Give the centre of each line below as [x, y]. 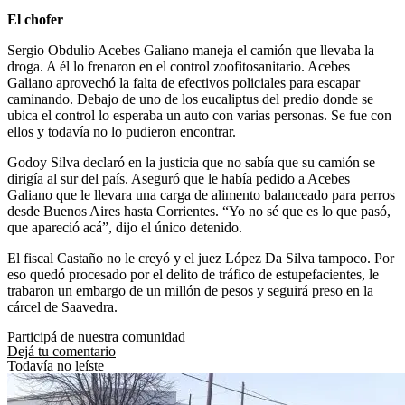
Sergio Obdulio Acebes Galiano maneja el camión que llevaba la [191, 50]
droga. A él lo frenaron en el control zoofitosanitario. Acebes [179, 66]
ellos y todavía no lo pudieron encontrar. [122, 131]
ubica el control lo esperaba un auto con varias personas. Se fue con [199, 115]
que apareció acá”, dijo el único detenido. [125, 227]
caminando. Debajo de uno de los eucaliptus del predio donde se [190, 99]
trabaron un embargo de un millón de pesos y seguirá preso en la [190, 290]
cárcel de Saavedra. [62, 306]
